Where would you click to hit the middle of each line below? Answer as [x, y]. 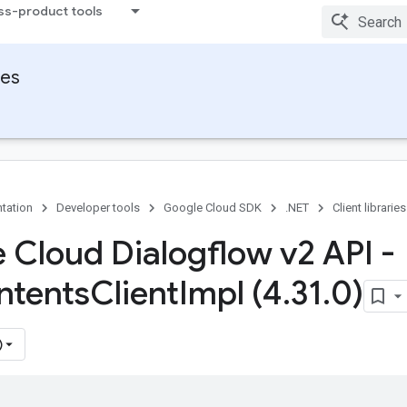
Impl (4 [231, 293]
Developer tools [98, 208]
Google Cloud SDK [213, 208]
